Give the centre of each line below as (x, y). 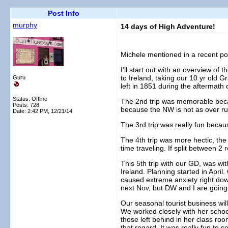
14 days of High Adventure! (168, 26)
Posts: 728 (26, 105)
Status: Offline (30, 99)
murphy (25, 25)
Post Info (64, 13)
